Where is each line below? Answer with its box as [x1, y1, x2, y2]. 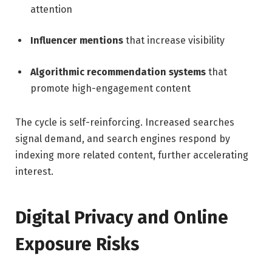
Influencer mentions [30, 35, 123, 47]
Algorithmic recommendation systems [30, 66, 206, 78]
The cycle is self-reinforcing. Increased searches [15, 116, 234, 128]
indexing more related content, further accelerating [15, 149, 248, 161]
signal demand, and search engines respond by [15, 132, 230, 144]
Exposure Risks [15, 233, 139, 255]
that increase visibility [123, 35, 225, 47]
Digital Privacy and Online [15, 206, 228, 228]
